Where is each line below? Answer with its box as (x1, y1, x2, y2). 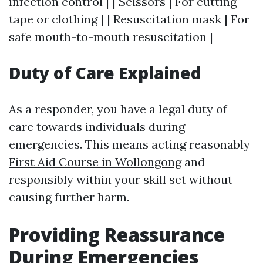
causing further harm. (9, 190, 129, 204)
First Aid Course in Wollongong (9, 154, 181, 169)
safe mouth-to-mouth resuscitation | (9, 29, 213, 44)
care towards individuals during (9, 119, 185, 134)
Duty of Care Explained (9, 62, 201, 84)
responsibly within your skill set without (9, 172, 232, 187)
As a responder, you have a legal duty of (9, 102, 227, 116)
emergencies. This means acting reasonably (9, 137, 250, 151)
